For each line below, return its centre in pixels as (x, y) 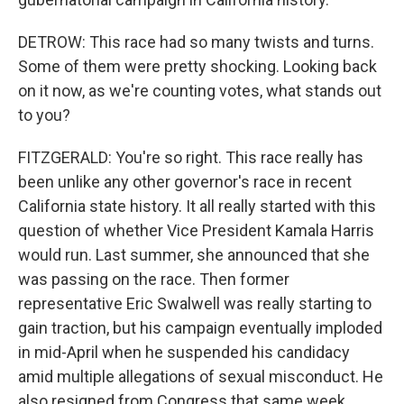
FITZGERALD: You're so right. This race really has (191, 157)
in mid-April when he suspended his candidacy (184, 352)
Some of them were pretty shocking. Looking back (197, 66)
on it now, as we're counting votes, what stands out (200, 91)
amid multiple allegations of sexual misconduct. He (201, 376)
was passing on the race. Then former (154, 279)
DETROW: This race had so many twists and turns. (196, 42)
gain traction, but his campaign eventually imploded (200, 328)
